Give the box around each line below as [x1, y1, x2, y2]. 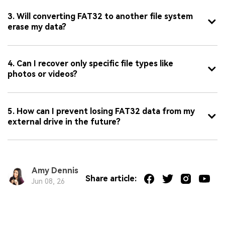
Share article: [85, 173, 137, 183]
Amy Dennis [31, 166, 78, 176]
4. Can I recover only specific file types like [8, 59, 173, 69]
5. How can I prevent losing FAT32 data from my [8, 106, 195, 116]
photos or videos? [8, 69, 77, 79]
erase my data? [8, 22, 66, 32]
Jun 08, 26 [31, 177, 65, 186]
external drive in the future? [8, 117, 121, 127]
